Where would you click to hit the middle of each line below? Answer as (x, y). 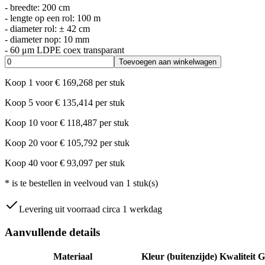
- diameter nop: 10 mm (47, 39)
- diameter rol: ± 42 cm (47, 28)
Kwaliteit (237, 257)
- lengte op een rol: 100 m (53, 18)
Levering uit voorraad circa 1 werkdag (91, 209)
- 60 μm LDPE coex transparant (64, 50)
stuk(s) (146, 183)
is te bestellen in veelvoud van (68, 183)
